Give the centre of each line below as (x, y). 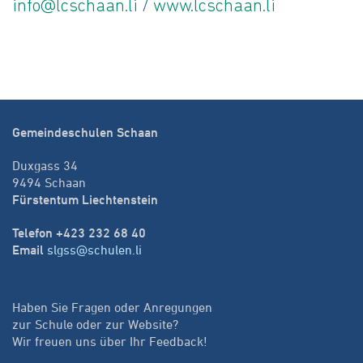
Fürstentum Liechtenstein (85, 199)
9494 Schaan (49, 182)
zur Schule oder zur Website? (95, 324)
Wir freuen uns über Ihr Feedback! (110, 341)
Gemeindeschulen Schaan (85, 132)
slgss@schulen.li (94, 250)
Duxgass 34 (45, 165)
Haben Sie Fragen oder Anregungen (112, 307)
